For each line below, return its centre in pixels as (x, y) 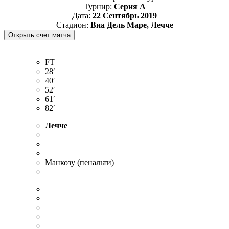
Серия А (130, 6)
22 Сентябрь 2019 (125, 15)
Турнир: (99, 6)
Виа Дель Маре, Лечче (132, 25)
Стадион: (73, 25)
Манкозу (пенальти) (79, 162)
